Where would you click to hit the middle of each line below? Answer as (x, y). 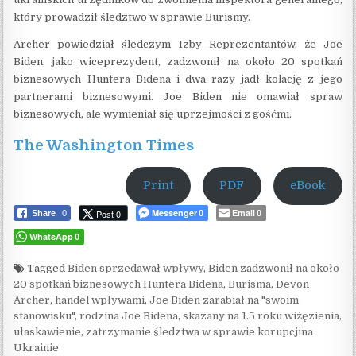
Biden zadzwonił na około (274, 268)
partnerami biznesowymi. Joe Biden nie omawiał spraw (178, 97)
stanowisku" (44, 315)
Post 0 (109, 213)
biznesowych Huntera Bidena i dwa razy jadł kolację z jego (178, 79)
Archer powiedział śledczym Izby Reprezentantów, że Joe (178, 44)
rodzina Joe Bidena (129, 315)
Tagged (46, 268)
